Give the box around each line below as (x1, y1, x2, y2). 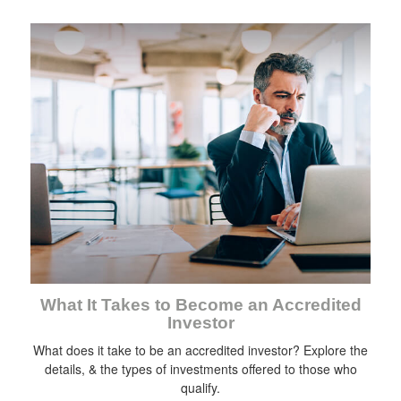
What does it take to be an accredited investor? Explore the (33, 341, 368, 360)
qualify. (181, 379, 220, 397)
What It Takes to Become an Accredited (39, 295, 362, 315)
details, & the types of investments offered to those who (44, 360, 357, 379)
